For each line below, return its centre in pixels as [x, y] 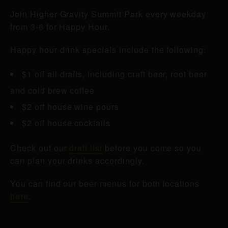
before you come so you [152, 148]
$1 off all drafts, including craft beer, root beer [115, 74]
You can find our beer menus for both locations [105, 183]
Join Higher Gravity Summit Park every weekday [108, 14]
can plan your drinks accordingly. [77, 161]
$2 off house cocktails [66, 123]
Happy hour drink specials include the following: [108, 50]
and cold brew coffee [53, 90]
